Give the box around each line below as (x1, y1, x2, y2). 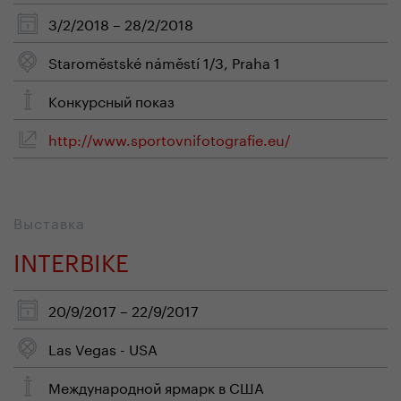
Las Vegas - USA (48, 337, 158, 359)
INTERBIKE (13, 241, 129, 277)
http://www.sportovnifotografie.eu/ (48, 127, 291, 149)
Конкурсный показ (48, 89, 175, 111)
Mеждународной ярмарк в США (48, 375, 264, 397)
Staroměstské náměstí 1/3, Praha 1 (48, 50, 280, 73)
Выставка (13, 210, 85, 233)
